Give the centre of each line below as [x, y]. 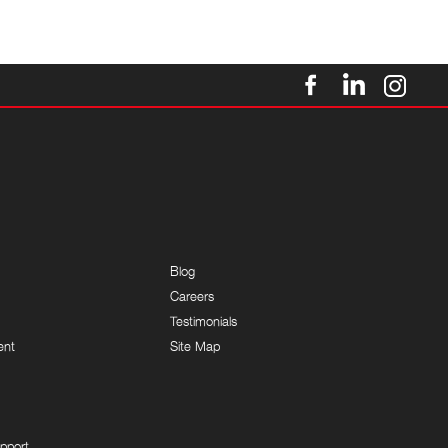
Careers [192, 296]
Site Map [195, 346]
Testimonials [204, 321]
